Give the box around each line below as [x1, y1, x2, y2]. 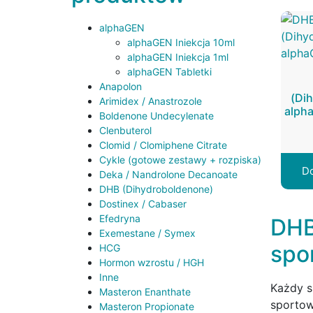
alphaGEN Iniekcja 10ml [127, 36, 235, 49]
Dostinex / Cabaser [99, 198, 187, 210]
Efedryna [99, 212, 140, 225]
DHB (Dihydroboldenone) [99, 183, 213, 196]
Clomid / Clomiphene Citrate [99, 139, 227, 152]
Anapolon [99, 80, 142, 93]
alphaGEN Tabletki [127, 66, 212, 78]
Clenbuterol [99, 124, 152, 137]
